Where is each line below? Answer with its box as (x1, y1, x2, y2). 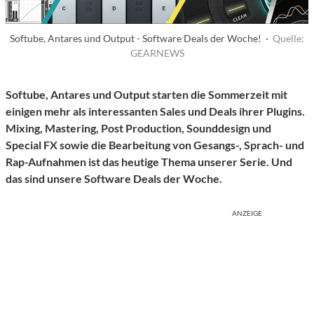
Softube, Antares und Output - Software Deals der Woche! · (10, 32, 273, 45)
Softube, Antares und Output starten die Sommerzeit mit (6, 88, 287, 102)
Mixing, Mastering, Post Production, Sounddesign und (6, 121, 271, 135)
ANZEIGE (232, 209, 262, 218)
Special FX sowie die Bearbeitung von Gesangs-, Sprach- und (6, 138, 304, 152)
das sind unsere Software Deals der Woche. (6, 172, 222, 186)
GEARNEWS (130, 47, 184, 60)
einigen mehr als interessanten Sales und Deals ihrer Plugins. (6, 104, 305, 118)
